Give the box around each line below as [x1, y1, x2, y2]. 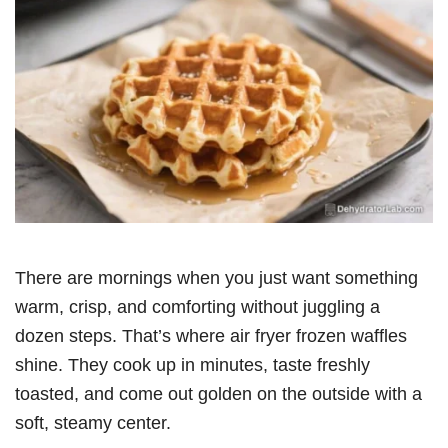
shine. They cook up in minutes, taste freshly [15, 353, 370, 375]
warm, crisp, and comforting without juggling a [15, 295, 380, 317]
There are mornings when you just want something [15, 266, 418, 288]
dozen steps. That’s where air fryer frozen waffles [15, 324, 407, 346]
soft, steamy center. [15, 411, 171, 433]
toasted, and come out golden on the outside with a [15, 382, 422, 404]
